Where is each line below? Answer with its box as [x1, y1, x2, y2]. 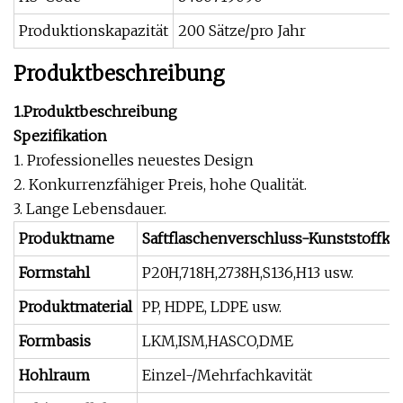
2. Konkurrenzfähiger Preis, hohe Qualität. [13, 175, 307, 193]
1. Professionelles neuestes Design [13, 151, 254, 169]
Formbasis [19, 332, 91, 350]
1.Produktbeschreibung [13, 103, 177, 121]
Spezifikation [13, 127, 107, 145]
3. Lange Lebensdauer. [13, 200, 166, 218]
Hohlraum [19, 366, 90, 384]
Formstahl [19, 264, 90, 282]
